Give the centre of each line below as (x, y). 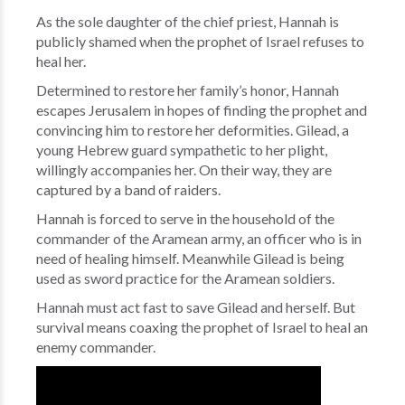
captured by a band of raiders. (130, 189)
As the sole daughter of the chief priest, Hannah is (188, 21)
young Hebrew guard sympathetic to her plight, (182, 150)
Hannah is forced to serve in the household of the (185, 218)
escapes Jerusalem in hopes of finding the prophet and (202, 110)
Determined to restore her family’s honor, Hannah (188, 90)
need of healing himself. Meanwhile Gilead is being (190, 258)
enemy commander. (96, 347)
